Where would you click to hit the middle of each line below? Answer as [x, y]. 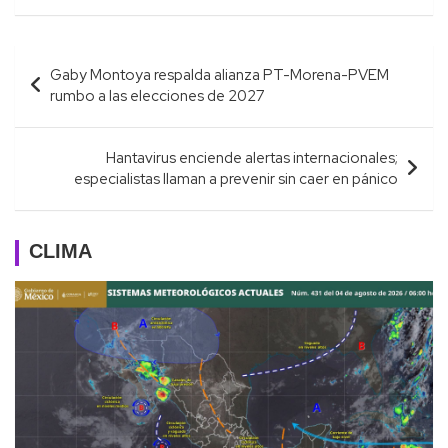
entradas [63, 123]
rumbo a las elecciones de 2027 [157, 95]
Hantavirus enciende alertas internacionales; [252, 157]
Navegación [81, 59]
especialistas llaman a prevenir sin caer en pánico [236, 178]
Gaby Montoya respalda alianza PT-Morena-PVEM [219, 74]
